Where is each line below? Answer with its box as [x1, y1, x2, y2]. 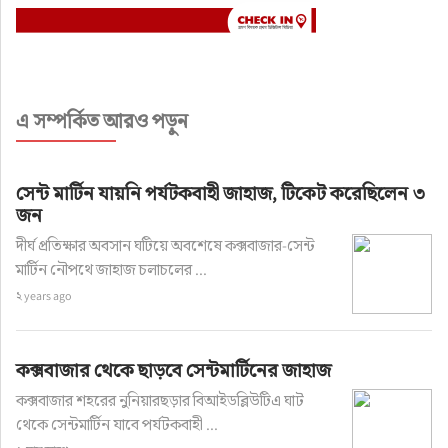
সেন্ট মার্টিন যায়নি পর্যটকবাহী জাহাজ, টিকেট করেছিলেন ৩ [15, 181, 425, 205]
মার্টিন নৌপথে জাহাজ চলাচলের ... [15, 259, 207, 280]
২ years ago [15, 288, 71, 303]
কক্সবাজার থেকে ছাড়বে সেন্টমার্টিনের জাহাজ [15, 358, 331, 382]
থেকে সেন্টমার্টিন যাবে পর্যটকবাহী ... [15, 414, 218, 435]
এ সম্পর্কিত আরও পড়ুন [15, 108, 188, 134]
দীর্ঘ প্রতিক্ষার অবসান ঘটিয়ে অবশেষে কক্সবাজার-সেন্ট [15, 235, 315, 256]
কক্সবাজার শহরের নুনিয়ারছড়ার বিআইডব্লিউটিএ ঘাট [15, 390, 304, 411]
